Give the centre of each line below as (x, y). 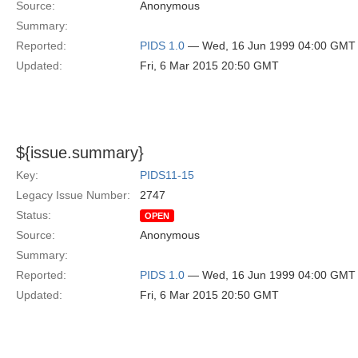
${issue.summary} (80, 153)
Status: (34, 215)
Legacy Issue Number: (73, 195)
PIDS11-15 (167, 175)
